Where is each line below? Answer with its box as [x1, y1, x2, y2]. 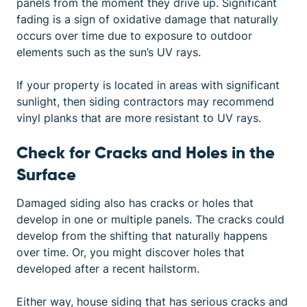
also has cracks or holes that [101, 196, 254, 210]
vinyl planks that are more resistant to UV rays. [16, 111, 261, 125]
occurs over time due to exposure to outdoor [16, 29, 252, 42]
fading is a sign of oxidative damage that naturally [16, 12, 278, 26]
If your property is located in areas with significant [16, 78, 280, 92]
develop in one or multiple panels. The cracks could [16, 212, 284, 226]
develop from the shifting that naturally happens [16, 229, 267, 243]
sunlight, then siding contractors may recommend [16, 95, 274, 108]
